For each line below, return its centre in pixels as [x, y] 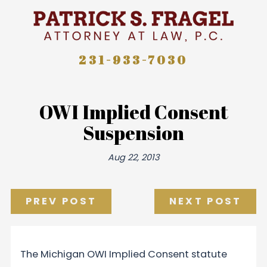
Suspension [133, 132]
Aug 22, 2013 [133, 157]
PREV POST [61, 201]
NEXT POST [205, 201]
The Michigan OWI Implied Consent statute [124, 254]
